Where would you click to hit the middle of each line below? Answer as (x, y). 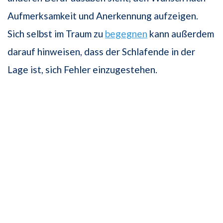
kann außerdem (181, 34)
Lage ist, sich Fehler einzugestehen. (82, 70)
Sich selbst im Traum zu (56, 34)
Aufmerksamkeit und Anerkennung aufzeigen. (103, 16)
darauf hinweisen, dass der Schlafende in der (101, 52)
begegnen (126, 34)
